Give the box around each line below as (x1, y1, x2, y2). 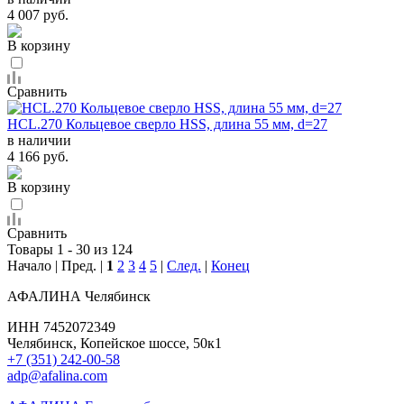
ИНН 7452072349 (7, 318, 115, 335)
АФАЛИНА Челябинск (7, 288, 151, 304)
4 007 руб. (7, 6, 69, 23)
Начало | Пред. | (7, 257, 106, 273)
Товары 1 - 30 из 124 (7, 241, 133, 257)
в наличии (7, 132, 71, 148)
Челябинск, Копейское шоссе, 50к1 (7, 335, 222, 351)
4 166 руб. (7, 148, 69, 164)
